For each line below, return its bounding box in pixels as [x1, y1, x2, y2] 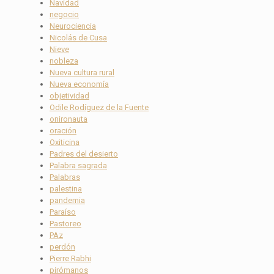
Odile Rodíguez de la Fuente [50, 103, 149, 113]
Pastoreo [50, 219, 81, 229]
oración [50, 126, 76, 136]
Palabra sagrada [50, 161, 107, 171]
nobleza [50, 56, 78, 66]
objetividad [50, 91, 89, 101]
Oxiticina [50, 138, 80, 147]
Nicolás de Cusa [50, 33, 107, 43]
